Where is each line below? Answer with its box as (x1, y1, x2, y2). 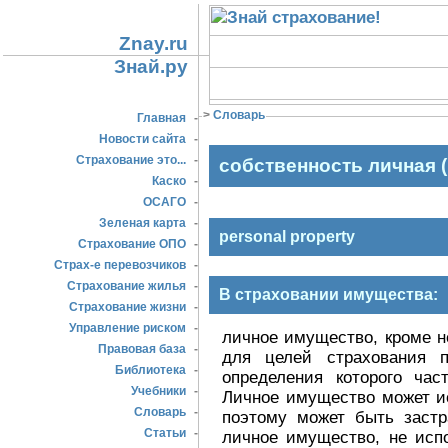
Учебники (128, 384, 189, 398)
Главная (134, 111, 189, 125)
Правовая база (95, 342, 189, 356)
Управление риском (66, 321, 189, 335)
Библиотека (112, 363, 189, 377)
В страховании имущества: (219, 286, 438, 303)
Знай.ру (114, 56, 188, 77)
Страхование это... (73, 153, 189, 167)
